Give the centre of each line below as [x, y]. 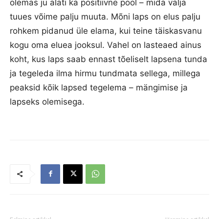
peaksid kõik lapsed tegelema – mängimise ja [99, 87]
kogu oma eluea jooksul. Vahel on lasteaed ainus [106, 45]
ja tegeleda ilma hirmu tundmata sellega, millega [105, 73]
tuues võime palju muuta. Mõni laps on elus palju [105, 16]
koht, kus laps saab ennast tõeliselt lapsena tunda [109, 59]
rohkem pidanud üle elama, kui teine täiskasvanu [106, 31]
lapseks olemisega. [47, 101]
